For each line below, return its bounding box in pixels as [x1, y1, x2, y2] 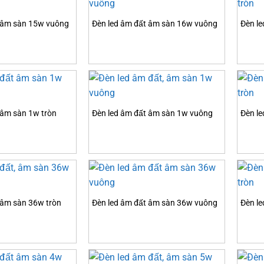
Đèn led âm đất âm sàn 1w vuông [92, 108, 213, 119]
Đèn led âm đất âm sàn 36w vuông [92, 198, 217, 209]
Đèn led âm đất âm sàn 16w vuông [92, 19, 217, 29]
